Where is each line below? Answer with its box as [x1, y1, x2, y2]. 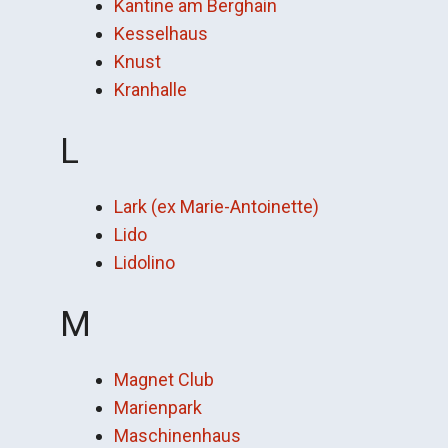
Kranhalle [114, 79, 187, 100]
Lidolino [114, 252, 175, 273]
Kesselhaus [114, 23, 208, 44]
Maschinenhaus [114, 425, 241, 446]
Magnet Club [114, 369, 214, 390]
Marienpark [114, 397, 202, 418]
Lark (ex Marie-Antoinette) [114, 196, 319, 217]
